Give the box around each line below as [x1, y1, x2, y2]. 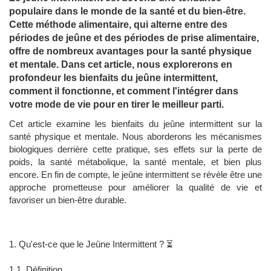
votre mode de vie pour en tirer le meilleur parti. [9, 99, 224, 110]
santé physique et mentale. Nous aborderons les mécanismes [9, 131, 262, 142]
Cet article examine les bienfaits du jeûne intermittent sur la [9, 119, 262, 129]
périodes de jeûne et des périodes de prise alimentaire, [9, 33, 259, 44]
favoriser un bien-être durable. [9, 195, 126, 206]
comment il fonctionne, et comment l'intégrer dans [9, 86, 238, 97]
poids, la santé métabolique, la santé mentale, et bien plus [9, 157, 262, 168]
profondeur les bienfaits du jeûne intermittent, [9, 73, 218, 83]
